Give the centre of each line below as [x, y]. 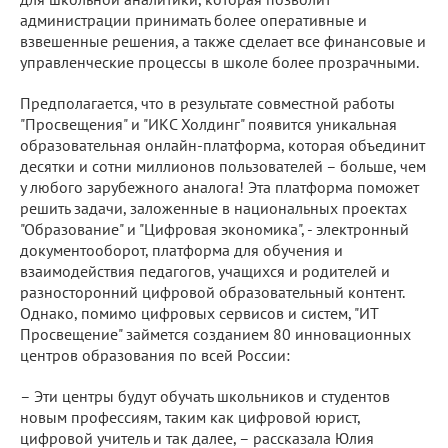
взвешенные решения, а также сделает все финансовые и [223, 40]
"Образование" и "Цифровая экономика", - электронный [214, 228]
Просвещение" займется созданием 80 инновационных [215, 333]
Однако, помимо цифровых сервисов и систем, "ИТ [199, 312]
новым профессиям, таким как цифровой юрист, [190, 416]
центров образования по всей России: [155, 354]
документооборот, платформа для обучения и [181, 249]
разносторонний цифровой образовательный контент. [212, 291]
